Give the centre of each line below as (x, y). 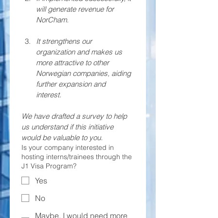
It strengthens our (64, 41)
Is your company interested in (68, 147)
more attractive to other (73, 63)
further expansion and (71, 84)
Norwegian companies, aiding (83, 73)
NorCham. (52, 20)
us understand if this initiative (67, 127)
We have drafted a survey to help (74, 116)
